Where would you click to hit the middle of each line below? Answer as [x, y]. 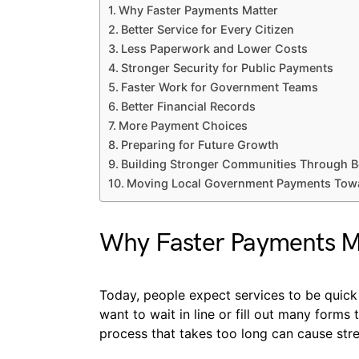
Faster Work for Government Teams [219, 87]
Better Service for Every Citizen [207, 29]
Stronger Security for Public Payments [227, 68]
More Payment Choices [183, 125]
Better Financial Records [188, 106]
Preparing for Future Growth [200, 145]
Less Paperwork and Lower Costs [214, 48]
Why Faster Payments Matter [198, 10]
